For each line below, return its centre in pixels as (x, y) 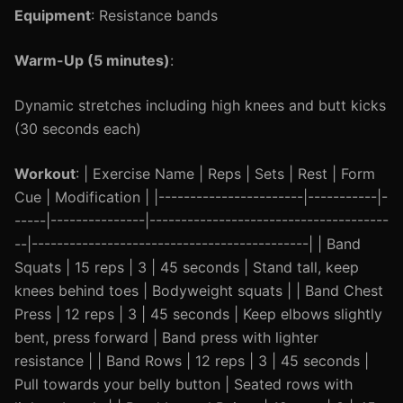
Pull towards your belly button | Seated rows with (184, 384)
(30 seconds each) (78, 129)
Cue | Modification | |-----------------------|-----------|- (201, 197)
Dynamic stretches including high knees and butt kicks (200, 105)
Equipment (53, 15)
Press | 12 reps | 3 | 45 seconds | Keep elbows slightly (198, 314)
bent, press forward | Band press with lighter (166, 337)
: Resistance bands (154, 15)
